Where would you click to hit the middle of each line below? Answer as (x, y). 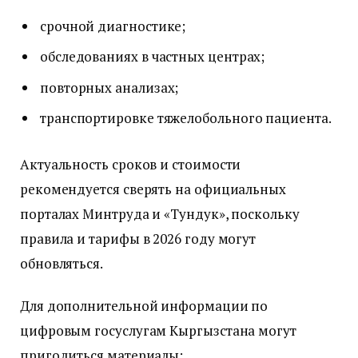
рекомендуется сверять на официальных (153, 189)
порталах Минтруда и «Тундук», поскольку (160, 213)
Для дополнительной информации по (144, 305)
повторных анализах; (109, 87)
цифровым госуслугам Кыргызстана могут (158, 330)
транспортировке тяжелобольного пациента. (186, 118)
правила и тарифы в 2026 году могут (138, 238)
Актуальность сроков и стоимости (131, 164)
